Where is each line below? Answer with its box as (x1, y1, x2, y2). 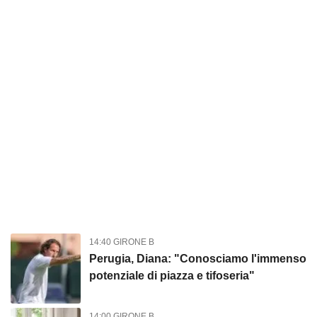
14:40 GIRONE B (88, 237, 154, 248)
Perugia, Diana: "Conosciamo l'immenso (88, 253, 306, 265)
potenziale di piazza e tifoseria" (88, 270, 255, 282)
